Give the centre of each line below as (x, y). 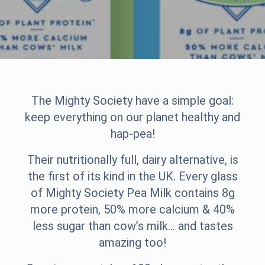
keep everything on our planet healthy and (132, 117)
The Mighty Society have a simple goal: (132, 101)
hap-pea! (132, 134)
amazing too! (132, 243)
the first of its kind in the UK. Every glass (132, 176)
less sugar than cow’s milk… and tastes (132, 226)
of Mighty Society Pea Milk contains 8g (132, 193)
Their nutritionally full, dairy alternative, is (132, 160)
